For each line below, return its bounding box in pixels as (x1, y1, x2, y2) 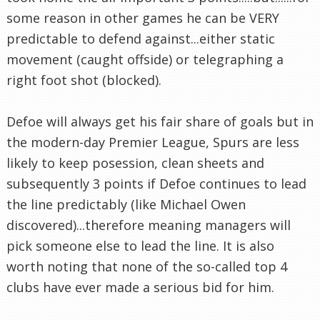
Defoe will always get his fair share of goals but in (6, 113, 314, 131)
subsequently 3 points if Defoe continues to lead (6, 175, 306, 193)
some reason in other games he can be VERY (6, 9, 279, 27)
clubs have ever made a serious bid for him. (6, 279, 274, 296)
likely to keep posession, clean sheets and (6, 154, 264, 172)
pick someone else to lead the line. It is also (6, 237, 274, 255)
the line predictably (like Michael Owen (6, 196, 246, 214)
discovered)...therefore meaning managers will (6, 216, 291, 234)
